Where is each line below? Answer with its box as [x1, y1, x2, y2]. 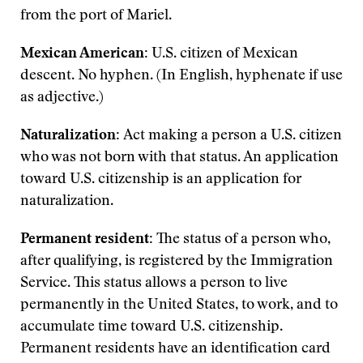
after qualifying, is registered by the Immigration [20, 254, 333, 269]
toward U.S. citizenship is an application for [20, 173, 301, 187]
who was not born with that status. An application [20, 151, 339, 165]
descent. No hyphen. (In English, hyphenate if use [20, 69, 343, 83]
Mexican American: [20, 47, 152, 62]
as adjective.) [20, 91, 104, 105]
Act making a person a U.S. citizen [123, 129, 342, 143]
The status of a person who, [156, 233, 331, 247]
